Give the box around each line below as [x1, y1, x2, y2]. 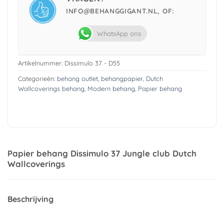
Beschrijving [7, 194, 53, 204]
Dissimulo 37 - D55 [64, 59, 120, 67]
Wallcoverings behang [17, 84, 84, 93]
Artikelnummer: [17, 59, 64, 67]
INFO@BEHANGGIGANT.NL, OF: [65, 6, 174, 15]
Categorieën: [17, 74, 57, 83]
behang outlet [56, 74, 98, 83]
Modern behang [87, 84, 135, 93]
